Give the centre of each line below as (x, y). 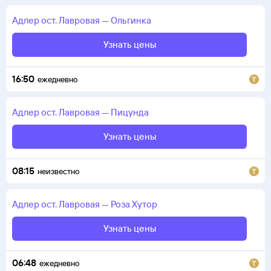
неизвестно (58, 171)
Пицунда (130, 112)
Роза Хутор (134, 204)
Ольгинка (131, 20)
